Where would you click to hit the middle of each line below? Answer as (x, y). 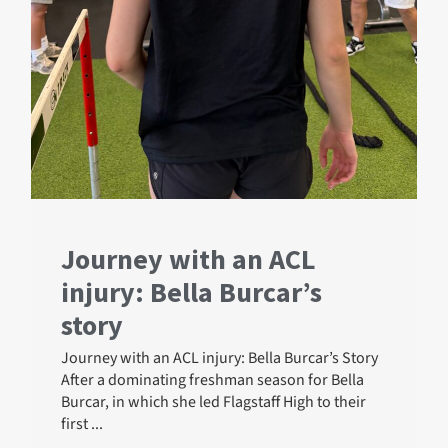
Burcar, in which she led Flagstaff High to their (214, 402)
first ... (82, 424)
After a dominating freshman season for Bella (213, 380)
